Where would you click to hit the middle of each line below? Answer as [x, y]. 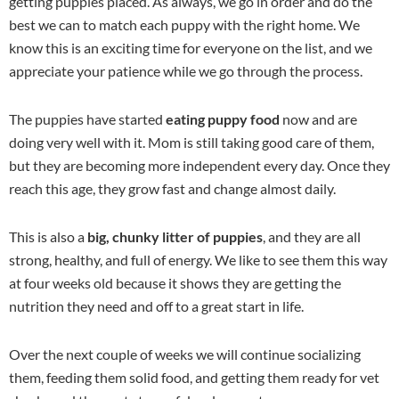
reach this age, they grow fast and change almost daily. [172, 188]
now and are [318, 118]
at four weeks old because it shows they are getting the [175, 282]
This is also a [48, 236]
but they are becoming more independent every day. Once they [199, 165]
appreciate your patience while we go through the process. [186, 70]
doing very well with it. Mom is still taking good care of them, [191, 142]
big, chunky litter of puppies [175, 236]
